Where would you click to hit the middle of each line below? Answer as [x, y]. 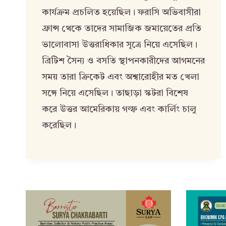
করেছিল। [59, 125]
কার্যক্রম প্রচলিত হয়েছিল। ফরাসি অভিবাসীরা [121, 12]
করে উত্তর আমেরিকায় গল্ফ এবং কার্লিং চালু [119, 109]
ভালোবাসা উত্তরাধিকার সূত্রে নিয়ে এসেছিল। [120, 45]
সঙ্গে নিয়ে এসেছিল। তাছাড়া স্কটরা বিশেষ [115, 93]
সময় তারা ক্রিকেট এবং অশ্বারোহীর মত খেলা [121, 77]
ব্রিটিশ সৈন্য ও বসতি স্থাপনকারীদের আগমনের [123, 61]
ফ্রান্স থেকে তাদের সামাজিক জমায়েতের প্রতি [122, 29]
